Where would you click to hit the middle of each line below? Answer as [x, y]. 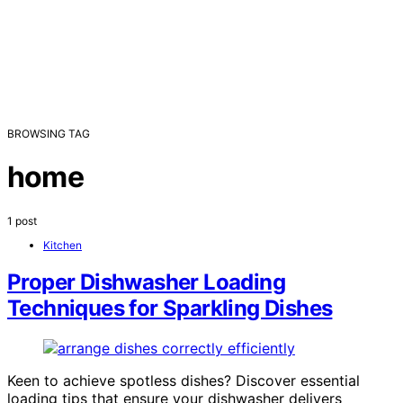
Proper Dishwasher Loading [146, 282]
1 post [22, 220]
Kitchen [63, 245]
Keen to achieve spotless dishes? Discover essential [184, 381]
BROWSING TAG [49, 133]
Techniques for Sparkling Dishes [170, 309]
